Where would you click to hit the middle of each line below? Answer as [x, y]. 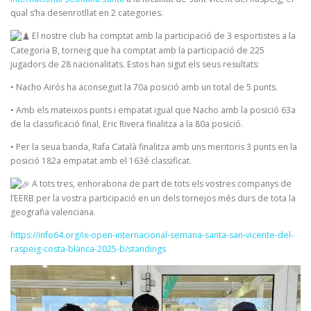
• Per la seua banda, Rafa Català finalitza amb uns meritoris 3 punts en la [154, 147]
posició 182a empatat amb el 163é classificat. [101, 161]
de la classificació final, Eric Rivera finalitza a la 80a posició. [127, 124]
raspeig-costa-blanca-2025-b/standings [88, 249]
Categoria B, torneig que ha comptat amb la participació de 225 [137, 50]
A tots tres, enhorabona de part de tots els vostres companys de [161, 184]
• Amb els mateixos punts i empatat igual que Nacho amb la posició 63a [153, 110]
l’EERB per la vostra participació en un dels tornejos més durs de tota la [153, 198]
